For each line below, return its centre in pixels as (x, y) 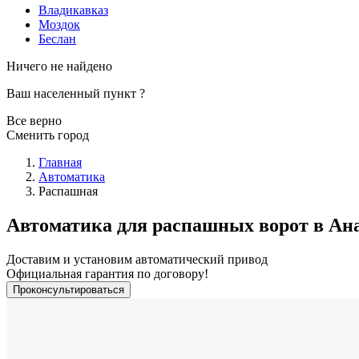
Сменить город (48, 135)
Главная (60, 162)
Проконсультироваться (69, 289)
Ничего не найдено (59, 66)
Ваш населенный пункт (73, 93)
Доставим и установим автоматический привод (137, 259)
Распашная (68, 191)
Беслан (57, 38)
